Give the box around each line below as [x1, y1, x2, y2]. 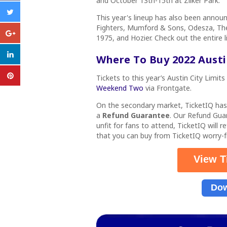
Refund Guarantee [102, 110, 170, 120]
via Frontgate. [143, 83, 194, 93]
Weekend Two [96, 83, 143, 93]
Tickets [96, 73, 120, 83]
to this [120, 73, 146, 83]
